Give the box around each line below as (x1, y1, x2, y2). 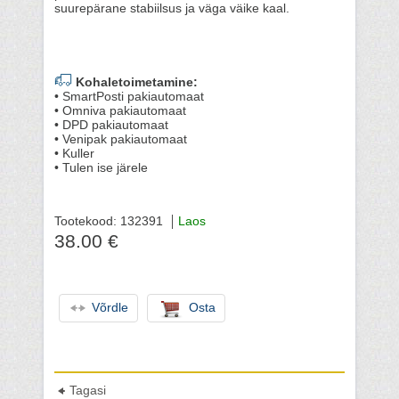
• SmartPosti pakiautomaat (54, 90, 204, 103)
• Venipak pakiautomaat (54, 133, 187, 146)
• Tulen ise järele (54, 161, 148, 175)
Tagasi (69, 384, 106, 397)
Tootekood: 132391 (54, 215, 163, 228)
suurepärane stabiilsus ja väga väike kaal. (54, 2, 293, 15)
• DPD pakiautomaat (54, 118, 168, 132)
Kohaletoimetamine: (76, 76, 198, 89)
